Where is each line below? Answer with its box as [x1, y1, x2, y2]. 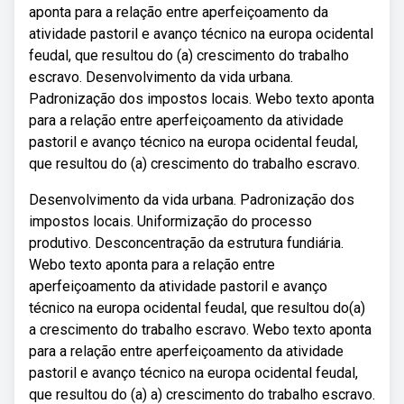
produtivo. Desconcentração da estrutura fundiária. [29, 234, 344, 252]
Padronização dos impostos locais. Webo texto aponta [29, 90, 374, 107]
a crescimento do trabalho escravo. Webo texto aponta [29, 321, 372, 338]
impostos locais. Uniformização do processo [29, 213, 312, 230]
